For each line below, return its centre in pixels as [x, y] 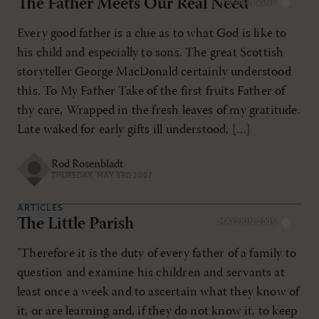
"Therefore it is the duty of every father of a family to [157, 253]
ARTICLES [40, 208]
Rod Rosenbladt [87, 165]
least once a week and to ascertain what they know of [158, 292]
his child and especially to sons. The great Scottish [151, 53]
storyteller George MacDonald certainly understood [154, 72]
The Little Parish [75, 224]
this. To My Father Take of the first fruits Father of [151, 91]
